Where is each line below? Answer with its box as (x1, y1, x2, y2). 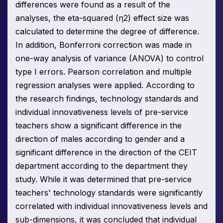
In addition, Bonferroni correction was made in (15, 40, 192, 50)
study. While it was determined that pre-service (15, 174, 192, 185)
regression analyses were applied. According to (15, 80, 195, 91)
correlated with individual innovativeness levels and (15, 201, 208, 212)
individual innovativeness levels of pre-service (15, 107, 188, 117)
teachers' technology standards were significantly (15, 188, 203, 198)
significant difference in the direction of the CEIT (15, 147, 197, 158)
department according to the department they (15, 161, 188, 171)
